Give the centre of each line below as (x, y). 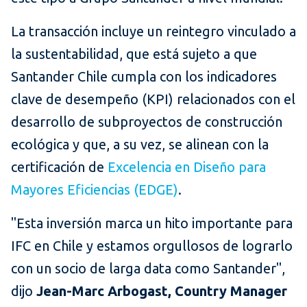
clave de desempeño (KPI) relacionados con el (153, 99)
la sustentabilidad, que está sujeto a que (134, 54)
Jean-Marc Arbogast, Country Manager (162, 291)
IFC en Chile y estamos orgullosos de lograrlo (152, 246)
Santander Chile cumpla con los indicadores (144, 77)
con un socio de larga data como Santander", (148, 269)
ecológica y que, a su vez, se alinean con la (140, 145)
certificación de (59, 167)
